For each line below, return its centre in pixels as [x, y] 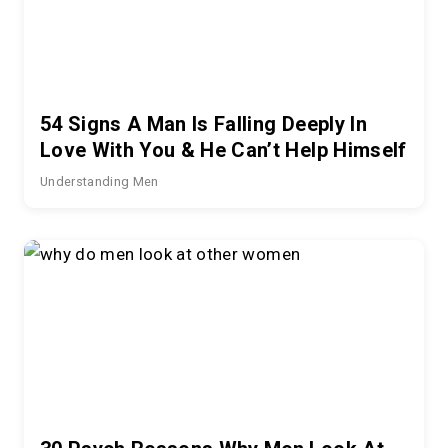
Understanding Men [99, 181]
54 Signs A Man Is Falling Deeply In [203, 123]
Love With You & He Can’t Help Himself [223, 149]
